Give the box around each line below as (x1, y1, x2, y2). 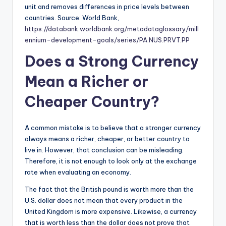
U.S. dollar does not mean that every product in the (25, 196, 183, 204)
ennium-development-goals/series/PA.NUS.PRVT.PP (25, 35, 190, 44)
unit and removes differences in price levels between (25, 2, 189, 11)
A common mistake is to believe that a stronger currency (25, 123, 201, 132)
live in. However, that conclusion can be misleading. (25, 145, 184, 154)
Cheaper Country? (25, 92, 159, 111)
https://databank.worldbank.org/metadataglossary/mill (25, 24, 199, 33)
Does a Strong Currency (25, 51, 199, 71)
